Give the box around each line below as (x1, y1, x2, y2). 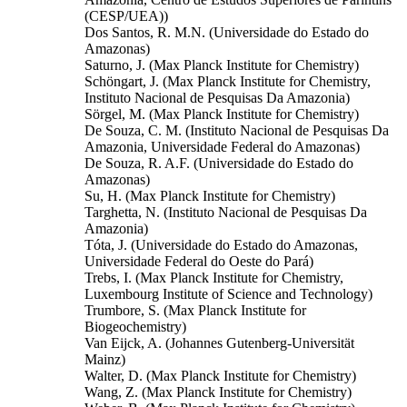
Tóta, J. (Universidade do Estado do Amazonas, (84, 236, 358, 253)
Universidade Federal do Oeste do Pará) (84, 253, 313, 269)
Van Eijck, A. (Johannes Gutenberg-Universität (84, 334, 354, 351)
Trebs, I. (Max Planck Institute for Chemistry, (84, 269, 343, 285)
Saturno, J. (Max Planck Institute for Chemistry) (84, 56, 359, 73)
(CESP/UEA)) (84, 7, 168, 24)
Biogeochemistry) (84, 318, 186, 334)
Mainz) (84, 351, 125, 367)
